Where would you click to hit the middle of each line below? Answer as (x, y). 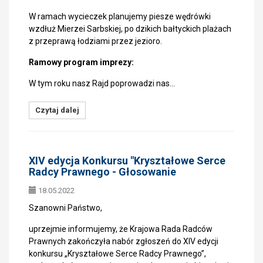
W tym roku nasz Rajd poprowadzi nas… (102, 83)
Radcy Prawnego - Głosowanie (102, 172)
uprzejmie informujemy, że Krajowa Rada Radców (121, 229)
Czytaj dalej (57, 110)
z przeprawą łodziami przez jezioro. (95, 41)
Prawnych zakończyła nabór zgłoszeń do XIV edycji (124, 241)
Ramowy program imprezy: (81, 62)
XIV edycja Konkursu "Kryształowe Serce (127, 161)
